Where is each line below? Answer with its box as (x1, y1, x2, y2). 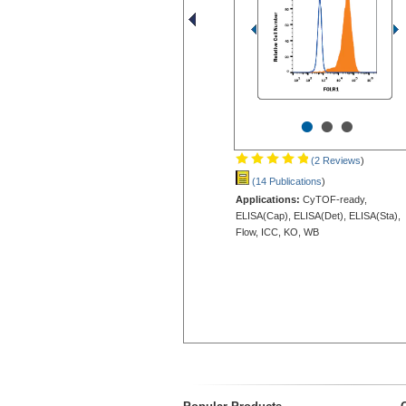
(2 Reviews (308, 155, 361, 167)
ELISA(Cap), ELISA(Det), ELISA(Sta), (236, 210, 401, 222)
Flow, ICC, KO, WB (236, 227, 319, 238)
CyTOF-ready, (300, 194, 367, 206)
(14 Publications (249, 176, 322, 188)
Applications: (236, 194, 300, 206)
